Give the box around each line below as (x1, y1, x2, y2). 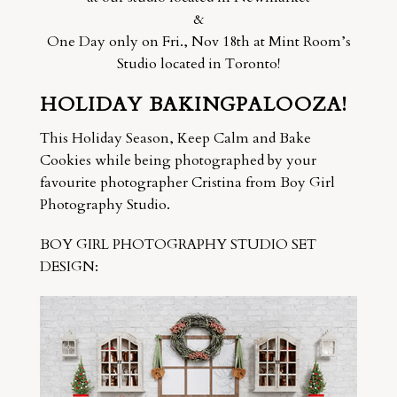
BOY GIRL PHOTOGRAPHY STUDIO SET (39, 234, 316, 254)
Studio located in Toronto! (117, 53, 280, 74)
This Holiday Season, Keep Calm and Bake (39, 128, 311, 148)
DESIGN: (39, 256, 98, 276)
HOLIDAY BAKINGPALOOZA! (39, 90, 347, 118)
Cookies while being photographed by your (39, 150, 316, 170)
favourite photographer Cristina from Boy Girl (39, 172, 335, 192)
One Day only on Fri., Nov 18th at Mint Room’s (46, 31, 351, 51)
